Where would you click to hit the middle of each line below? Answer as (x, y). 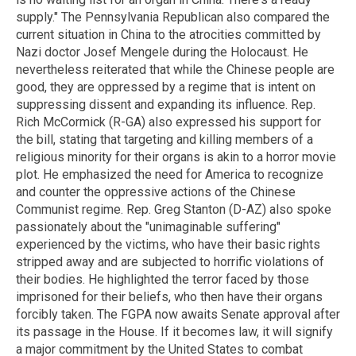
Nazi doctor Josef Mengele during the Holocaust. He (162, 52)
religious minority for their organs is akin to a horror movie (176, 157)
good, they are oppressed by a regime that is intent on (166, 87)
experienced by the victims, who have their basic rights (168, 245)
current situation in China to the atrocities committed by (168, 35)
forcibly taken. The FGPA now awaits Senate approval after (178, 315)
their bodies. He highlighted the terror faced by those (163, 280)
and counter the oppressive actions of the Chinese (156, 192)
